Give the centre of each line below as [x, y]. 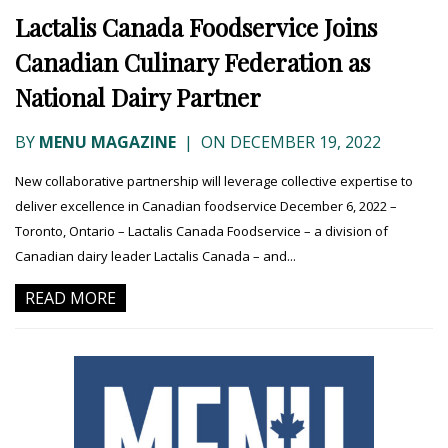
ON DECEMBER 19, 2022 [289, 142]
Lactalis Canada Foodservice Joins [196, 27]
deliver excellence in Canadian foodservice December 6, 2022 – [206, 206]
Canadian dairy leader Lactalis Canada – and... [155, 256]
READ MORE [70, 298]
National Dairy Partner [138, 97]
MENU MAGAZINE [107, 142]
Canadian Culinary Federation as [192, 62]
